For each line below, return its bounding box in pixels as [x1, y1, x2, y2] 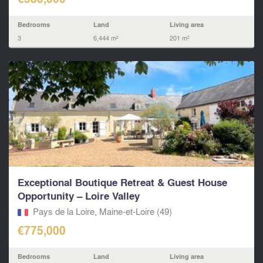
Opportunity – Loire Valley [18, 188, 140, 204]
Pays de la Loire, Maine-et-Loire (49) [32, 205, 172, 218]
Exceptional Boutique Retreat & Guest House [18, 175, 227, 190]
